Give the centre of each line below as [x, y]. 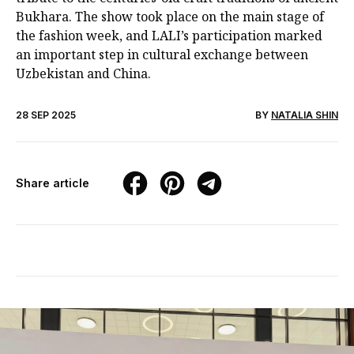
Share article [53, 183]
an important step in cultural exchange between [162, 55]
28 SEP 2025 [46, 115]
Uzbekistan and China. [83, 74]
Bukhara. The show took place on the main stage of [170, 17]
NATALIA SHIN [305, 115]
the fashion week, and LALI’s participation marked [169, 36]
